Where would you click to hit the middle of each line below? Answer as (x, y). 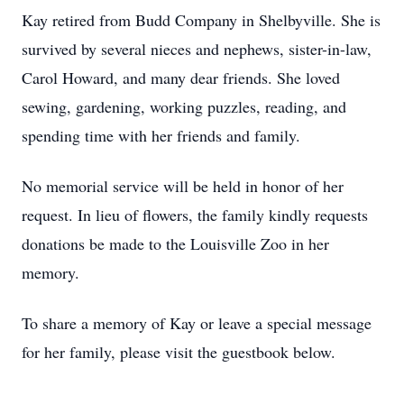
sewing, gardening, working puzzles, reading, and (184, 106)
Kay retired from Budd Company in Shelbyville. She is (201, 20)
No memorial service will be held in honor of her (183, 186)
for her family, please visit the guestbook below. (179, 352)
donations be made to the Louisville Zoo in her (175, 243)
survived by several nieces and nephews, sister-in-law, (197, 49)
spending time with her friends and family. (161, 135)
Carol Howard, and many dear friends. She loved (181, 78)
